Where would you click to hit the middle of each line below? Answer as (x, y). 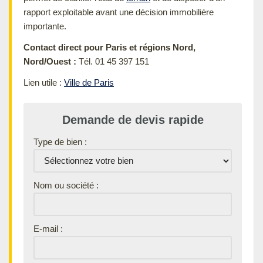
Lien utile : (44, 82)
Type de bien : (60, 141)
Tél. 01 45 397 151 (113, 61)
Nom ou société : (66, 185)
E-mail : (48, 228)
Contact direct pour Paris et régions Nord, (109, 47)
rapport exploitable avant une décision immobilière (119, 12)
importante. (45, 26)
